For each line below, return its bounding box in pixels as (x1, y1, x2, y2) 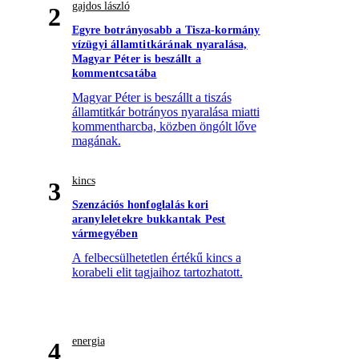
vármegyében (71, 228, 138, 240)
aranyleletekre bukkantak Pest (71, 213, 226, 226)
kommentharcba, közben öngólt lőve (71, 119, 256, 134)
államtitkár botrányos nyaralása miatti (71, 105, 260, 119)
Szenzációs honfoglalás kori (71, 199, 209, 212)
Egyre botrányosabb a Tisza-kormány (71, 24, 260, 37)
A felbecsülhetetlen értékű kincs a (71, 251, 241, 265)
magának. (71, 134, 121, 148)
